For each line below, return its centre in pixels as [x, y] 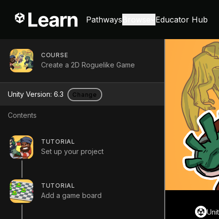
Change [85, 94]
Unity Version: [31, 94]
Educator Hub [182, 20]
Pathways [104, 20]
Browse [136, 20]
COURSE [55, 55]
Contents [22, 115]
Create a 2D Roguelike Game [88, 65]
